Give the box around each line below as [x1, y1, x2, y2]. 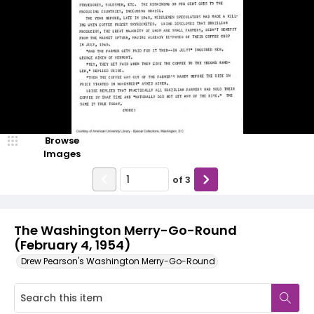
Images [43, 147, 81, 161]
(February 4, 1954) [14, 236, 130, 254]
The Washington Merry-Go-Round [14, 221, 237, 239]
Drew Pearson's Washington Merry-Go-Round [21, 255, 215, 267]
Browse [44, 134, 79, 147]
